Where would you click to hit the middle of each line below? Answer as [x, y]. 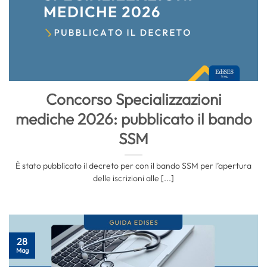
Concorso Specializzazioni [133, 100]
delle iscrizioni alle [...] [133, 178]
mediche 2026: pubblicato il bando [133, 119]
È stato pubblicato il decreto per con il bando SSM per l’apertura [133, 165]
